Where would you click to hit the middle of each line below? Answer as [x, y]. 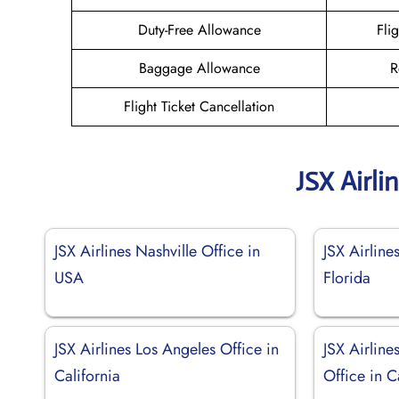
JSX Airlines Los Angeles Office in [167, 349]
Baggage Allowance [199, 68]
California [87, 375]
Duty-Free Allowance [199, 29]
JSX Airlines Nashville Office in [157, 251]
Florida [347, 277]
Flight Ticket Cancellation [199, 106]
